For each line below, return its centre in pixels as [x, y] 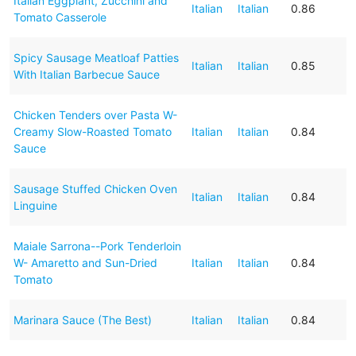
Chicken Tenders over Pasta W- [95, 114]
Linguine [35, 205]
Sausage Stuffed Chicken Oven [95, 188]
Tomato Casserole [60, 17]
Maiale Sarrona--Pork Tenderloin [97, 246]
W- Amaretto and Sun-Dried [85, 262]
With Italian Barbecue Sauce [86, 74]
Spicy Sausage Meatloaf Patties [96, 57]
